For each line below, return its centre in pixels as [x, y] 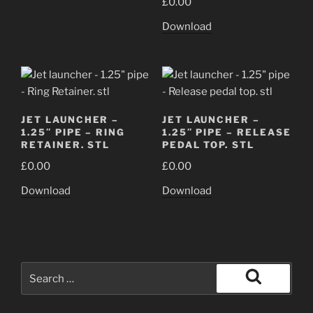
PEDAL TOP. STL [208, 145]
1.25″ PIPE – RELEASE [226, 132]
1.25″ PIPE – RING [73, 132]
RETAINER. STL [66, 145]
